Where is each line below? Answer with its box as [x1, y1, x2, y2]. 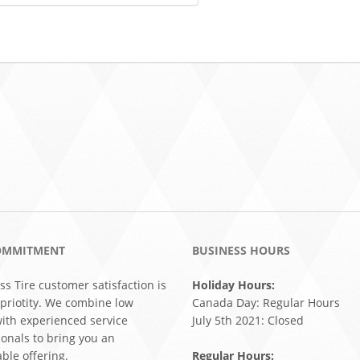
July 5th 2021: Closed [192, 313, 304, 328]
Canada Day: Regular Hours [192, 295, 340, 310]
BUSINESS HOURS [192, 243, 290, 258]
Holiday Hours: [192, 277, 275, 292]
